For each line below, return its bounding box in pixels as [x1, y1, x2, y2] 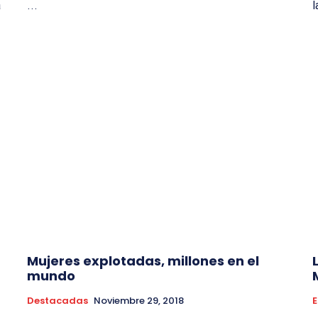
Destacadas [27, 294, 88, 308]
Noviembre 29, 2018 [94, 294, 184, 308]
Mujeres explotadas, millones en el [27, 252, 259, 270]
